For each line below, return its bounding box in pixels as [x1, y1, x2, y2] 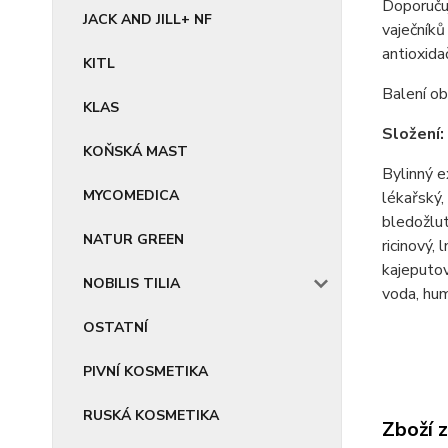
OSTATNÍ [83, 318, 148, 337]
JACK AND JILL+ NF [83, 10, 212, 29]
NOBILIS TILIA [83, 274, 180, 293]
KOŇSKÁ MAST [83, 142, 188, 161]
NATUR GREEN [83, 230, 184, 249]
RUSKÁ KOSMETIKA [83, 406, 219, 425]
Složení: [381, 123, 444, 146]
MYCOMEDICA [83, 186, 179, 205]
